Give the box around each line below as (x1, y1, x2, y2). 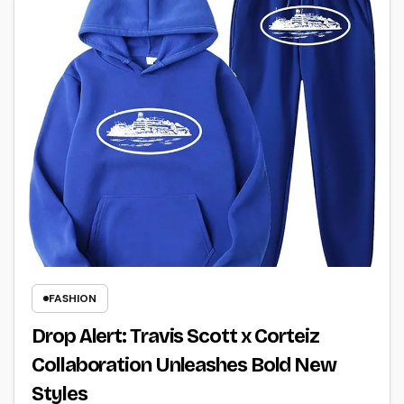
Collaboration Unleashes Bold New (32, 353, 336, 377)
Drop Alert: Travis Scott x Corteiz (32, 324, 319, 348)
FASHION (49, 290, 97, 306)
